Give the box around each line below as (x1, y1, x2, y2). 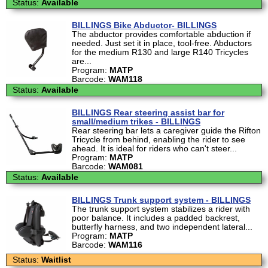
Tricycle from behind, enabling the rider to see (72, 135, 245, 144)
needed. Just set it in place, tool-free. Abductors (72, 38, 252, 48)
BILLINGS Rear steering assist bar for (72, 108, 224, 117)
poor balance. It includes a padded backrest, (72, 213, 240, 223)
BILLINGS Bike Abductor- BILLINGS (72, 20, 217, 30)
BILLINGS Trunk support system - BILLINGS (72, 195, 251, 205)
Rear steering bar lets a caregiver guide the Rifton (72, 126, 261, 135)
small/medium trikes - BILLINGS (72, 117, 200, 126)
